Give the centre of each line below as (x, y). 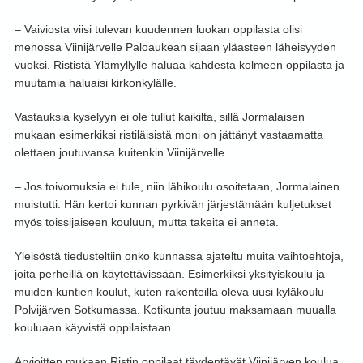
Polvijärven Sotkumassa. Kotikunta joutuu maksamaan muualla (175, 310)
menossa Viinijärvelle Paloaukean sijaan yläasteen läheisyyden (175, 47)
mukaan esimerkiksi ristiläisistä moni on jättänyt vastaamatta (169, 135)
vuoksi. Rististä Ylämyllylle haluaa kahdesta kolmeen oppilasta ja (179, 65)
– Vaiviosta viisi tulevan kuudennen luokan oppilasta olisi (158, 30)
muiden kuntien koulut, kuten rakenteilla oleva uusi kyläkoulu (169, 292)
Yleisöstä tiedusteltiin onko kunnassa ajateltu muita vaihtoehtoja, (179, 256)
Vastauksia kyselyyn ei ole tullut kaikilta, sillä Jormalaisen (159, 117)
